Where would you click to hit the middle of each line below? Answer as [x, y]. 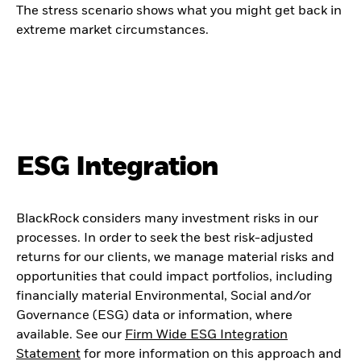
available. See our [71, 335]
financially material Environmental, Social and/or [164, 296]
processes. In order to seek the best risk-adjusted [165, 238]
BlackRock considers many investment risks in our [167, 219]
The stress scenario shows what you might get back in [179, 12]
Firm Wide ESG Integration [206, 335]
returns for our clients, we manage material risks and [175, 257]
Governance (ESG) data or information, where [154, 315]
